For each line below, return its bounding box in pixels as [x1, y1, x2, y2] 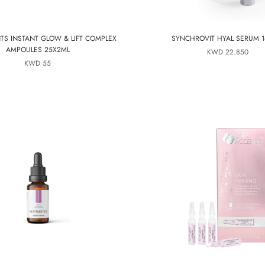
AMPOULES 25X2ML [5, 44, 70, 55]
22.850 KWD [225, 47, 248, 57]
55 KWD [43, 58, 51, 69]
